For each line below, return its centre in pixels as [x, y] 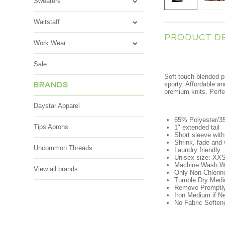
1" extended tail [197, 127]
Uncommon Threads [63, 148]
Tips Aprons [51, 127]
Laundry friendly [198, 150]
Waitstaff [47, 22]
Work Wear [50, 43]
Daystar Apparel [57, 106]
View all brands [56, 169]
